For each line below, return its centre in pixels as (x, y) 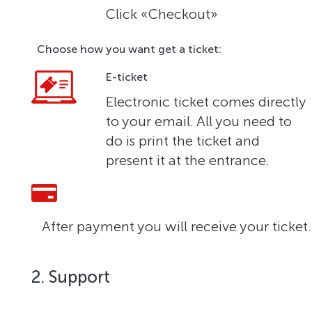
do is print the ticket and (183, 141)
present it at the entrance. (188, 161)
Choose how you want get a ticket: (129, 49)
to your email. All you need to (199, 122)
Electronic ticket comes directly (206, 102)
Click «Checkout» (162, 14)
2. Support (71, 277)
